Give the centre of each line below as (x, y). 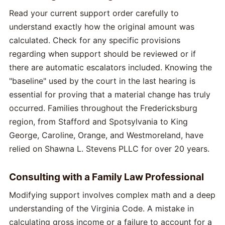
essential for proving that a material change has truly (110, 95)
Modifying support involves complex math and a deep (112, 195)
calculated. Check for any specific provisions (95, 40)
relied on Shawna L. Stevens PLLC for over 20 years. (109, 149)
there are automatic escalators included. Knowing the (110, 68)
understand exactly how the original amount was (102, 27)
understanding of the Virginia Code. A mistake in (101, 209)
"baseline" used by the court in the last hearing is (102, 81)
